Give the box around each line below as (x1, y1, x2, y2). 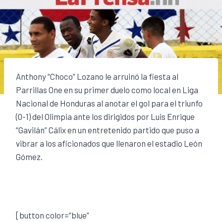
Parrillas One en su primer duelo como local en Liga (16, 84, 198, 95)
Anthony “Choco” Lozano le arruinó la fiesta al (16, 71, 178, 81)
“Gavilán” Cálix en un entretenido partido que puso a (16, 124, 199, 135)
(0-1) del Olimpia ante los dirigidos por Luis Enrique (16, 111, 195, 121)
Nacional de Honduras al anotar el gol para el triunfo (16, 98, 203, 108)
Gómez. (16, 151, 43, 162)
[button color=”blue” (16, 210, 89, 220)
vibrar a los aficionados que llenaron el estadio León (16, 138, 202, 148)
